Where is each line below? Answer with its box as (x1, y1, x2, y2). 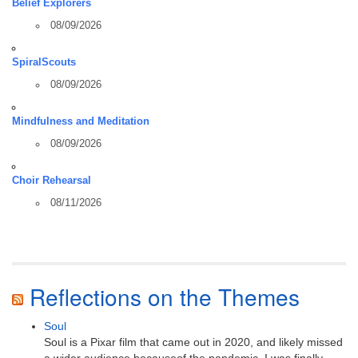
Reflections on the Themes (30, 280, 300, 312)
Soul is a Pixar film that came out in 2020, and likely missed (44, 335, 343, 348)
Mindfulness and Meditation (12, 115, 149, 127)
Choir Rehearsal (12, 174, 91, 186)
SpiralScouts (12, 56, 76, 68)
